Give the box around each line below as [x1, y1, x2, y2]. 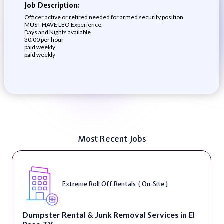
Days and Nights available [24, 28, 91, 36]
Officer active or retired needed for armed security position [24, 13, 183, 21]
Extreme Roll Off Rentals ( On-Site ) [62, 179, 168, 188]
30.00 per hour [24, 36, 64, 43]
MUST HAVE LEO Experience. [24, 21, 103, 28]
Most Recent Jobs [78, 133, 146, 144]
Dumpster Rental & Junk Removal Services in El [22, 210, 195, 219]
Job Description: [24, 1, 80, 10]
